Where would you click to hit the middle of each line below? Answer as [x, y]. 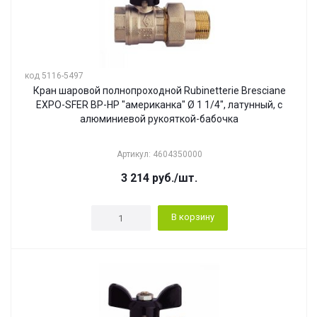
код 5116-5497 [54, 76]
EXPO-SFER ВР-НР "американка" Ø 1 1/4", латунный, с [159, 105]
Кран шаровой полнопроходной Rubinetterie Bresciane [159, 91]
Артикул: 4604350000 [159, 154]
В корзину [192, 217]
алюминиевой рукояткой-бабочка [159, 119]
